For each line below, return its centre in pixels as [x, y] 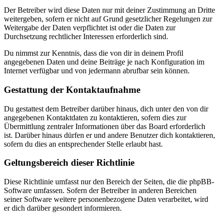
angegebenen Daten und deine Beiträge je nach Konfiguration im [104, 62]
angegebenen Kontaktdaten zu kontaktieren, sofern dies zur [95, 117]
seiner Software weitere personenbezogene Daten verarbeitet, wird [106, 199]
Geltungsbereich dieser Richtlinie [69, 163]
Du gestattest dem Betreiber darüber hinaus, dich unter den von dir [106, 109]
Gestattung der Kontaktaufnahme [72, 89]
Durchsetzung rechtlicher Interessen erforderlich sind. [86, 37]
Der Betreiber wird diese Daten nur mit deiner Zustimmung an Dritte [109, 10]
